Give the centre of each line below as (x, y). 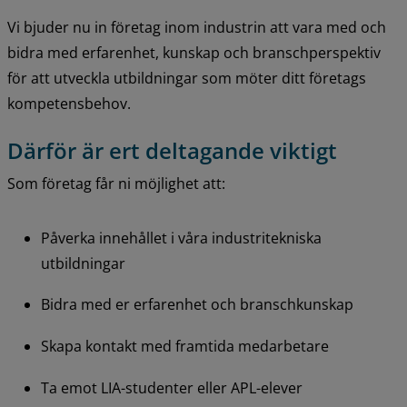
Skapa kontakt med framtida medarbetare (184, 346)
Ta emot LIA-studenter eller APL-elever (171, 387)
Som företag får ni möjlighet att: (116, 183)
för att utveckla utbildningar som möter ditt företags (187, 79)
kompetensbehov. (69, 104)
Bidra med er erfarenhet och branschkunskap (197, 305)
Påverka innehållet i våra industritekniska (181, 238)
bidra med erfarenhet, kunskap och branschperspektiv (194, 53)
